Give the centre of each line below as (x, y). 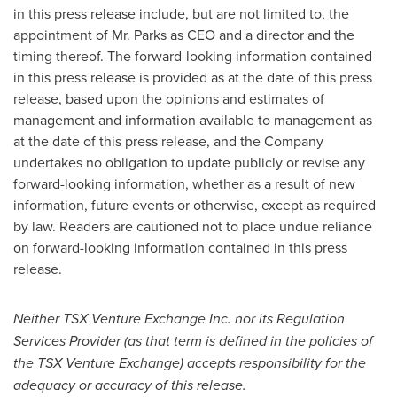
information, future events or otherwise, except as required (195, 205)
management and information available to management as (193, 120)
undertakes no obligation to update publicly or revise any (189, 162)
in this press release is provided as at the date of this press (193, 77)
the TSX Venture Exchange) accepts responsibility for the (190, 363)
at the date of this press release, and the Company (168, 141)
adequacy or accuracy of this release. (130, 385)
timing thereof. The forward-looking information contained (193, 56)
